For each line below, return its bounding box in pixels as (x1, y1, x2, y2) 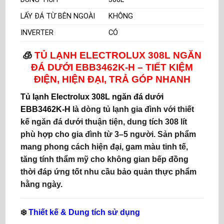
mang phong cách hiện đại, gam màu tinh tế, (20, 142, 188, 151)
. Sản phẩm (153, 129, 196, 138)
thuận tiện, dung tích (83, 117, 165, 126)
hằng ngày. (20, 179, 62, 188)
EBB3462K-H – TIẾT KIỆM (73, 62, 193, 73)
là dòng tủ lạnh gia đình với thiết (72, 104, 194, 113)
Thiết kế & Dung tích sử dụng (28, 207, 140, 216)
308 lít (165, 117, 187, 126)
